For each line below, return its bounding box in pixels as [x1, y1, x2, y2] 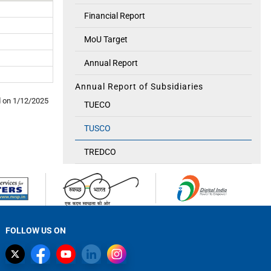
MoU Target [83, 34, 128, 44]
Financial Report [83, 11, 145, 21]
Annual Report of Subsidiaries [74, 82, 203, 91]
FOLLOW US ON [5, 226, 67, 235]
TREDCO [83, 147, 116, 157]
